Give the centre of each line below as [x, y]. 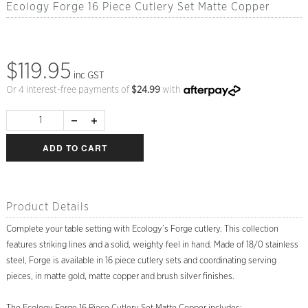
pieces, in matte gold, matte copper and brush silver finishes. [120, 277]
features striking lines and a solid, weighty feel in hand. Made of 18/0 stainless [152, 245]
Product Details [47, 207]
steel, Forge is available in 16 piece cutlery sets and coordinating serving [141, 261]
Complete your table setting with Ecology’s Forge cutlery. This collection [142, 230]
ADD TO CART [75, 148]
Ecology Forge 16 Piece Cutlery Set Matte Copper [138, 7]
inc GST [89, 76]
